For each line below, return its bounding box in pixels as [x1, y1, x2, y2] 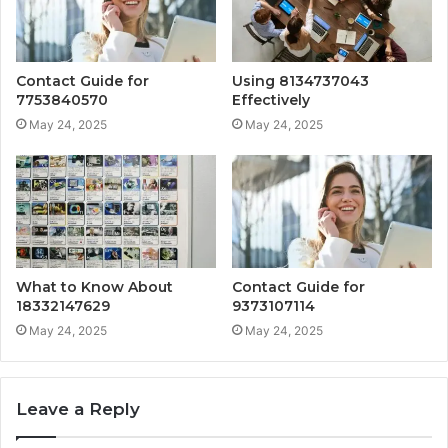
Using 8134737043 [232, 72, 369, 91]
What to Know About [16, 277, 173, 296]
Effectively [232, 91, 310, 110]
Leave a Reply [16, 398, 140, 419]
